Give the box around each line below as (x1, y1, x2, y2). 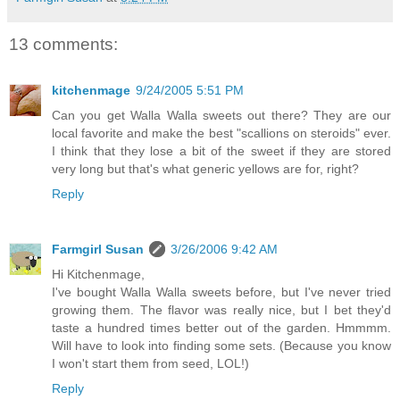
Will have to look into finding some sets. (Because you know (52, 338, 391, 354)
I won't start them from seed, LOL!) (52, 356, 249, 371)
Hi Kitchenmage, (52, 267, 145, 282)
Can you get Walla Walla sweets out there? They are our (52, 108, 391, 123)
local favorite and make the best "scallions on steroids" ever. (52, 126, 391, 141)
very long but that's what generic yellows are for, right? (52, 162, 359, 177)
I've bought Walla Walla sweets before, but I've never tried (52, 285, 391, 300)
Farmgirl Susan (52, 242, 144, 257)
